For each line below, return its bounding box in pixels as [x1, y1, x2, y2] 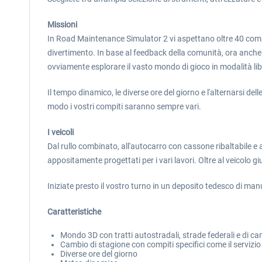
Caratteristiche [47, 207, 101, 216]
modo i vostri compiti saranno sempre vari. [47, 102, 201, 111]
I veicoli [47, 127, 74, 137]
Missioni [47, 20, 77, 29]
